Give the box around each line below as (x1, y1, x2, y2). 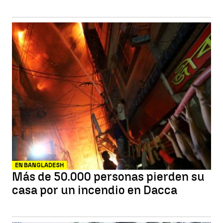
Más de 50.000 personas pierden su (12, 169, 205, 184)
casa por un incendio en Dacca (12, 183, 177, 197)
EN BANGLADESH (15, 162, 64, 169)
